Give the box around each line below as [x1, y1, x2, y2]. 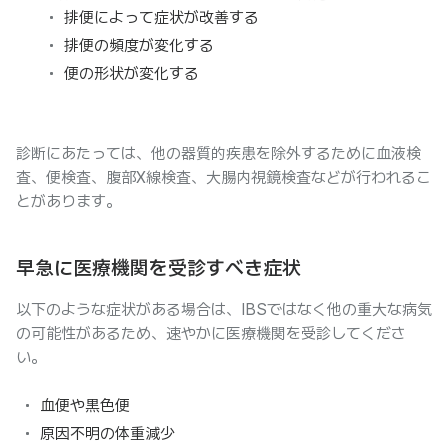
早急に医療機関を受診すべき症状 [16, 256, 301, 280]
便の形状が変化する [64, 64, 199, 83]
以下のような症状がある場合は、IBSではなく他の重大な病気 [16, 300, 432, 319]
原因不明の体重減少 [40, 424, 175, 443]
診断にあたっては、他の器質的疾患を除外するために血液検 [16, 144, 421, 163]
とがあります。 [16, 192, 121, 211]
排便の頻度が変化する [64, 36, 214, 55]
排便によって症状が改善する [64, 8, 259, 27]
